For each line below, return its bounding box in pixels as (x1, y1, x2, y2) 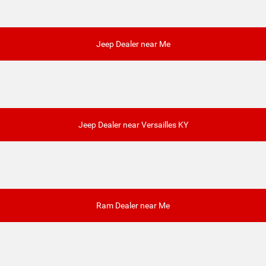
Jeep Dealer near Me (96, 39, 170, 49)
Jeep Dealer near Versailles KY (78, 120, 188, 130)
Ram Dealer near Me (96, 201, 170, 211)
